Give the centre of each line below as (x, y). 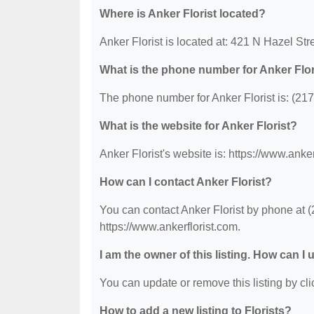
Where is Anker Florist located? (183, 14)
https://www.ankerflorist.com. (170, 227)
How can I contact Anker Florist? (186, 182)
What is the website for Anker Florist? (198, 126)
